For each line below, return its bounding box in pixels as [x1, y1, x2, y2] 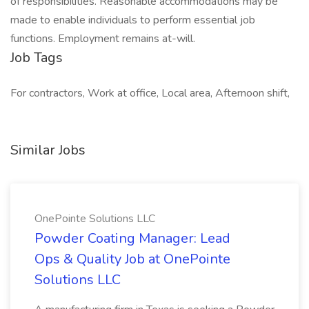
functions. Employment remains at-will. [10, 31, 195, 46]
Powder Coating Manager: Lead [34, 229, 230, 248]
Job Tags [10, 48, 63, 67]
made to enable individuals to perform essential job [10, 12, 255, 28]
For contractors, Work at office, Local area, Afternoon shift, [10, 86, 290, 101]
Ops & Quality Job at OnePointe [34, 250, 230, 268]
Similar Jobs [10, 141, 86, 159]
